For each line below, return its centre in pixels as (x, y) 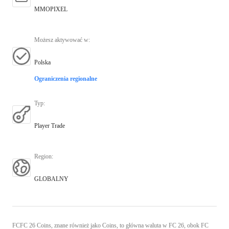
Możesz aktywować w (61, 40)
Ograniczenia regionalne (66, 78)
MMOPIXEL (51, 9)
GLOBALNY (51, 179)
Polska (42, 62)
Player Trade (50, 125)
